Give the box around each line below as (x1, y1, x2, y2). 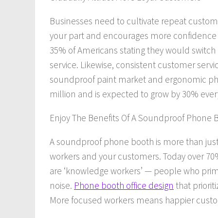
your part (50, 29, 86, 41)
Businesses (50, 15, 94, 27)
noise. (50, 180, 74, 191)
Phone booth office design (74, 180, 174, 191)
